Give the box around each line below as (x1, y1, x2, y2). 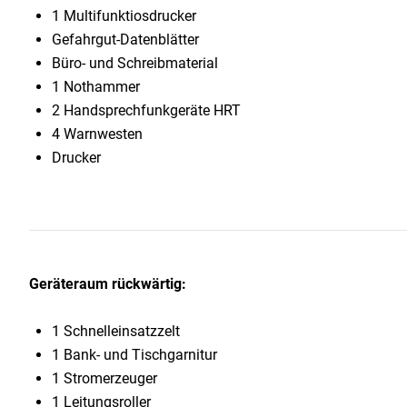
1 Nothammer (52, 78, 140, 96)
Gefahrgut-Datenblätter (52, 31, 199, 49)
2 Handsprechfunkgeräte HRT (52, 102, 241, 120)
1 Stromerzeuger (52, 370, 157, 388)
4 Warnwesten (52, 125, 143, 144)
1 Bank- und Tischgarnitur (52, 346, 217, 364)
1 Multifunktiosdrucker (52, 7, 196, 25)
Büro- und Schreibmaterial (52, 55, 218, 73)
